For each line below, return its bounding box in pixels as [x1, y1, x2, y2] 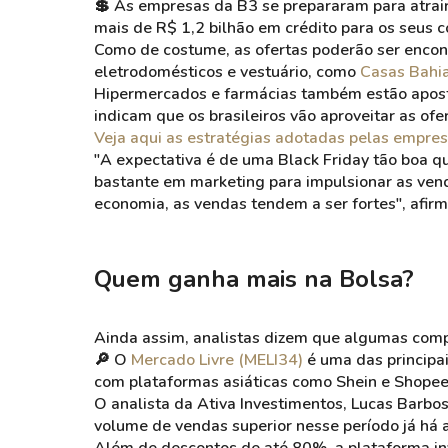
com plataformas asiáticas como [94, 371, 336, 393]
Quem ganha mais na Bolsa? [94, 263, 414, 295]
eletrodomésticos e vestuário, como [94, 61, 360, 83]
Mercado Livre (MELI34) [131, 349, 303, 371]
